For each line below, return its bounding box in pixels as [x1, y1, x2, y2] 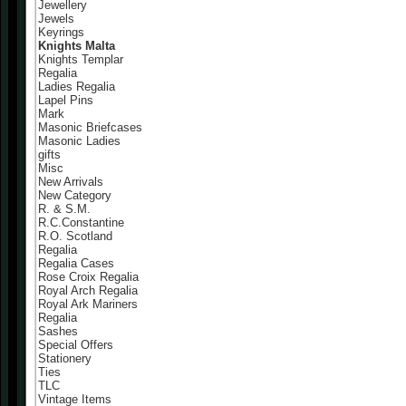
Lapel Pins [38, 93, 93, 107]
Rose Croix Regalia [38, 270, 139, 284]
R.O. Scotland [38, 229, 112, 243]
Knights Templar [38, 53, 123, 66]
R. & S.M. [38, 202, 91, 216]
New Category [38, 188, 111, 202]
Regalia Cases [38, 256, 114, 270]
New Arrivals [38, 175, 103, 188]
